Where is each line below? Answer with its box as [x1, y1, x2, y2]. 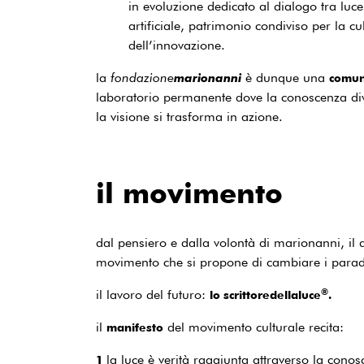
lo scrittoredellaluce [210, 288, 321, 301]
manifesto [106, 320, 163, 334]
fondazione [110, 70, 174, 85]
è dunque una [241, 70, 329, 85]
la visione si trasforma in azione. [96, 109, 283, 124]
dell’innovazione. [128, 37, 225, 53]
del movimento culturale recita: [163, 319, 344, 335]
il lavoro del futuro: [96, 287, 210, 302]
